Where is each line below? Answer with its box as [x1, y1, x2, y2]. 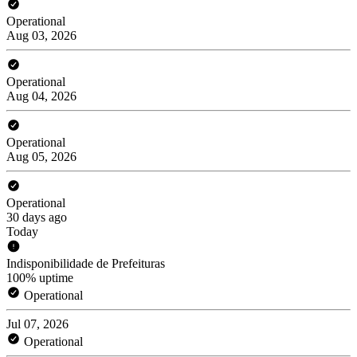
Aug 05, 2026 [6, 149, 76, 163]
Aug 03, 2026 [6, 28, 76, 42]
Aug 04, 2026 [6, 88, 76, 103]
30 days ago [6, 210, 67, 224]
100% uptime [6, 270, 73, 284]
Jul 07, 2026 [6, 316, 69, 331]
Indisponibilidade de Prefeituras [6, 256, 165, 270]
